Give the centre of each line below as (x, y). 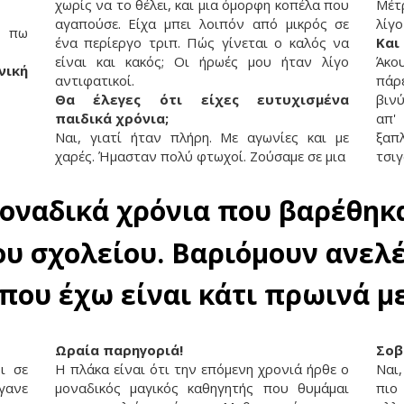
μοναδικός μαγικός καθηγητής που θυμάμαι (202, 387)
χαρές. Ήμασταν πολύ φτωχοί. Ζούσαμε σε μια (200, 156)
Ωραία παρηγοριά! (119, 349)
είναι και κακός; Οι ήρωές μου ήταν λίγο (202, 61)
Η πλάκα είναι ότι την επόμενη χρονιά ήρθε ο (202, 368)
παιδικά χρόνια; (111, 118)
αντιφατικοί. (94, 80)
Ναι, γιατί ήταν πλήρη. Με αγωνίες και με (202, 137)
